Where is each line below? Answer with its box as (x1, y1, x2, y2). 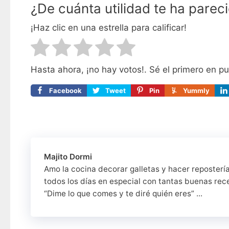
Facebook (49, 86, 82, 95)
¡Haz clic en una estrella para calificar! (30, 22, 187, 33)
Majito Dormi (44, 151, 93, 162)
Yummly (182, 86, 210, 95)
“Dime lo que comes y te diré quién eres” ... (44, 189, 203, 199)
